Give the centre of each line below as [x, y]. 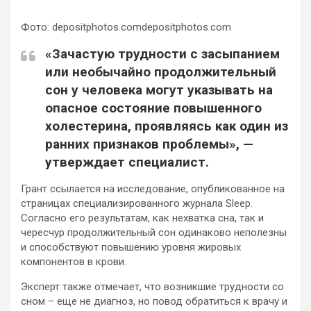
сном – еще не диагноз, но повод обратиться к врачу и [154, 301]
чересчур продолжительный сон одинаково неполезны [154, 232]
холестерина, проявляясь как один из [167, 126]
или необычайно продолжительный [161, 72]
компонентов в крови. [74, 261]
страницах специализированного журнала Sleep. [137, 203]
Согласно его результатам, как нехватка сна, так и [142, 218]
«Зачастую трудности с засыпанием [162, 53]
